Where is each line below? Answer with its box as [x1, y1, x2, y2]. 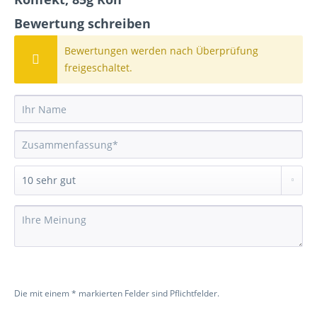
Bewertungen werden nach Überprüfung [64, 44, 259, 57]
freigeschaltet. [64, 61, 133, 74]
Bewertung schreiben [14, 15, 151, 32]
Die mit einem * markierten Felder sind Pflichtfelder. [14, 287, 219, 299]
